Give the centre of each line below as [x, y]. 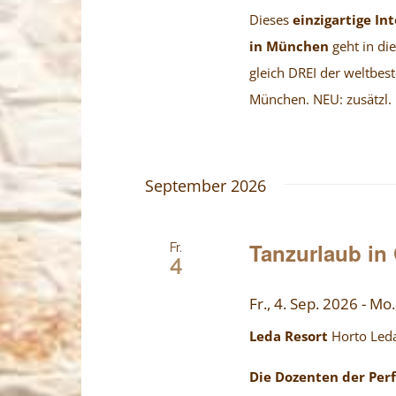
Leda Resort [291, 336]
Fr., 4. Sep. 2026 [304, 304]
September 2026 [206, 186]
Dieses [271, 20]
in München [289, 46]
